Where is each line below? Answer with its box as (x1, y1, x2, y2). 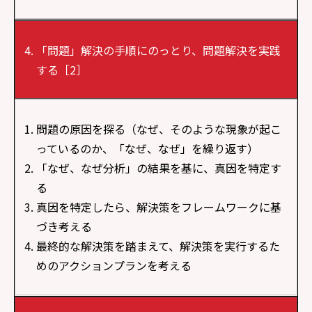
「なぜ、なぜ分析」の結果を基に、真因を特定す (36, 159, 281, 177)
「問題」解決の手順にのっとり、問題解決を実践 (36, 41, 281, 58)
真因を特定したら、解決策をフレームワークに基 (36, 198, 281, 216)
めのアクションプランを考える (36, 257, 192, 274)
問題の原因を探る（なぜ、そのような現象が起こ (36, 120, 281, 138)
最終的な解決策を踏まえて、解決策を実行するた (36, 237, 280, 255)
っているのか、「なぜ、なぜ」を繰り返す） (36, 140, 258, 157)
